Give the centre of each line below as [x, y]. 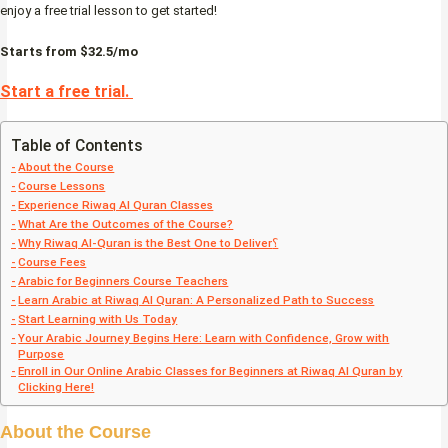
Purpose [41, 354]
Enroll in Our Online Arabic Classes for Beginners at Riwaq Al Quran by [210, 371]
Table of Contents [77, 145]
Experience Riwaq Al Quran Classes [116, 205]
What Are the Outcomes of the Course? [126, 224]
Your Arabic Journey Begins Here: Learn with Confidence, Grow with [204, 338]
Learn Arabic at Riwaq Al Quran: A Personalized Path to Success [196, 300]
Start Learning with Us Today [98, 319]
